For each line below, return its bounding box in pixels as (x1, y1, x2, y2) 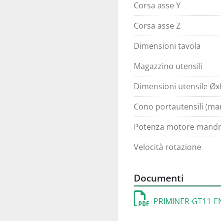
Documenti (134, 172, 184, 184)
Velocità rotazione (134, 142, 201, 152)
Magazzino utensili (134, 61, 203, 72)
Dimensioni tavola (134, 40, 201, 51)
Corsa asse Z (134, 20, 181, 31)
